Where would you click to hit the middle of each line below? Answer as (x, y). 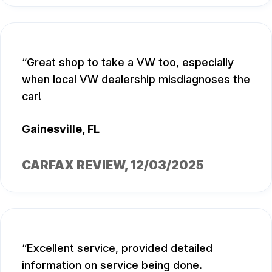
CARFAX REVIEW (73, 165)
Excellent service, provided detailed (120, 248)
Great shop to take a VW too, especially (130, 62)
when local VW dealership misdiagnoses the (136, 79)
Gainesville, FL (61, 129)
